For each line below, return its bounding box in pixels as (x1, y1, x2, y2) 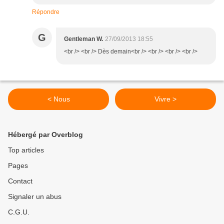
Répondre (32, 8, 59, 16)
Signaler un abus (8, 192, 61, 201)
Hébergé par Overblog (8, 130, 83, 139)
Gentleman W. (64, 35, 103, 43)
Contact (8, 177, 32, 185)
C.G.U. (8, 208, 29, 216)
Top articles (8, 146, 44, 154)
